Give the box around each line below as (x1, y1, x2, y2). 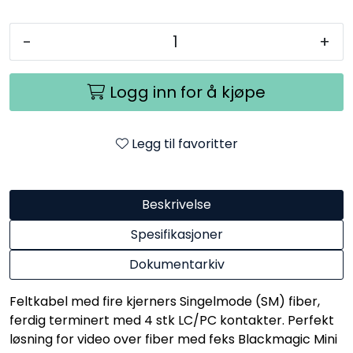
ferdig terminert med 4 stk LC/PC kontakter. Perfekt (9, 310, 334, 329)
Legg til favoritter (131, 134, 238, 153)
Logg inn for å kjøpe (110, 80, 266, 103)
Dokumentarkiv (128, 255, 225, 273)
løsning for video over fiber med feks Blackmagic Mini (9, 329, 337, 348)
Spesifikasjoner (130, 225, 223, 243)
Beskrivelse (142, 195, 211, 214)
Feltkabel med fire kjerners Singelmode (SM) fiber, (9, 292, 320, 310)
